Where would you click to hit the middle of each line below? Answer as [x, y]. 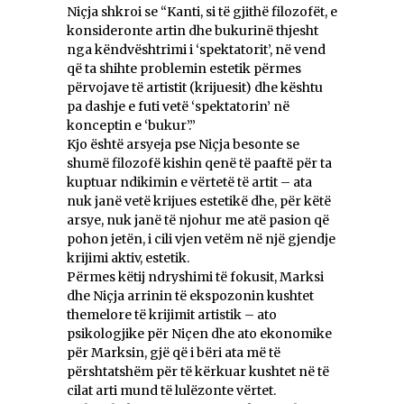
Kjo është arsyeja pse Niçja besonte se [183, 145]
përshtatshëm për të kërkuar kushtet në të [198, 372]
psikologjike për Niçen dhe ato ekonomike [199, 334]
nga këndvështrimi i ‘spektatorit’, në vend [196, 50]
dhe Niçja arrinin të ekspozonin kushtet [190, 296]
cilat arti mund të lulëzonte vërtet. [171, 391]
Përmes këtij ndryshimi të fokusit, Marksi [195, 277]
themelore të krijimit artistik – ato [172, 315]
